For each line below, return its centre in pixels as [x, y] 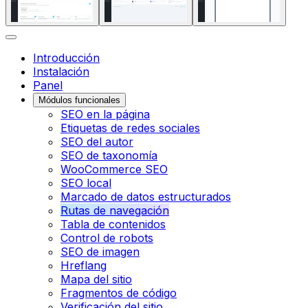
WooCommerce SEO [114, 169]
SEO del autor [97, 141]
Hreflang [84, 265]
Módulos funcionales [79, 100]
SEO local [86, 183]
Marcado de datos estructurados [146, 196]
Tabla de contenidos [113, 224]
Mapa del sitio [96, 279]
